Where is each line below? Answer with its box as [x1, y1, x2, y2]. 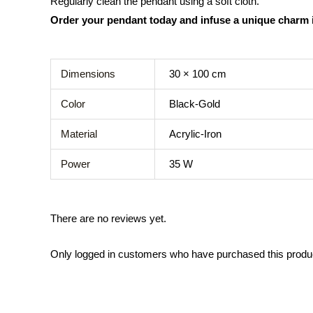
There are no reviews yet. [50, 212, 166, 225]
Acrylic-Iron [169, 127, 222, 140]
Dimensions [60, 67, 115, 80]
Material [60, 127, 97, 140]
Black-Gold [169, 97, 221, 110]
